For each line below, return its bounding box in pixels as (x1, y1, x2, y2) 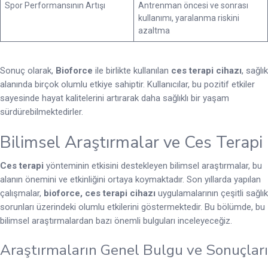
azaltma (138, 25, 170, 35)
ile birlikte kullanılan (93, 65, 171, 76)
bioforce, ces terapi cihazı (44, 188, 156, 199)
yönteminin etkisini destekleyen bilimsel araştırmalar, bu (44, 160, 262, 172)
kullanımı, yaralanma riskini (138, 13, 239, 23)
